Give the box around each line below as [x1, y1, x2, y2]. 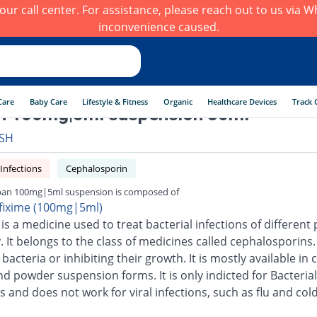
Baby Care [29, 96, 67, 107]
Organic [163, 96, 192, 107]
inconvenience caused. [98, 19, 219, 35]
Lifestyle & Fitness [82, 96, 149, 107]
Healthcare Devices [207, 96, 277, 107]
